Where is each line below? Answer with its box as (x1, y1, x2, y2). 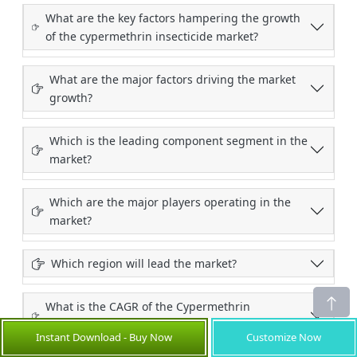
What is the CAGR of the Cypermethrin (45, 299, 251, 315)
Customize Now (246, 329, 322, 344)
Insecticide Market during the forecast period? (45, 317, 295, 333)
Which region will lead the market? (51, 256, 237, 272)
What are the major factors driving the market (49, 72, 296, 88)
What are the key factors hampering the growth (45, 10, 300, 26)
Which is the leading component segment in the (49, 133, 308, 149)
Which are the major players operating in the (49, 194, 292, 210)
